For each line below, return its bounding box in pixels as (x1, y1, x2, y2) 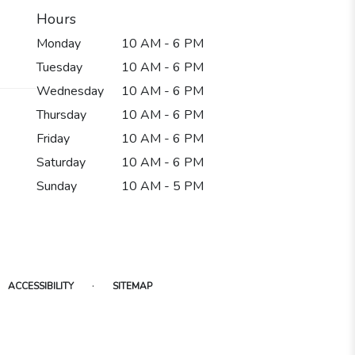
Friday (36, 129, 70, 147)
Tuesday (36, 58, 82, 76)
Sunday (36, 177, 77, 195)
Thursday (36, 105, 86, 124)
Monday (36, 34, 81, 52)
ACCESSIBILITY (7, 279, 74, 292)
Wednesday (36, 82, 104, 100)
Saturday (36, 153, 86, 171)
